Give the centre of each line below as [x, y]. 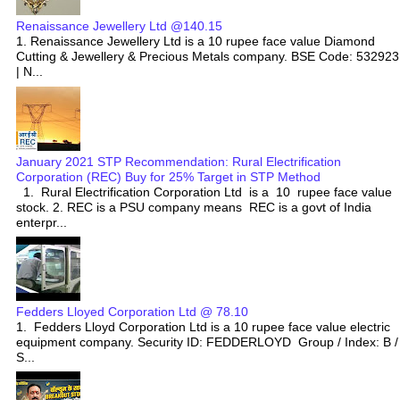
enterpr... [42, 222]
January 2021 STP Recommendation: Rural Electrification [179, 161]
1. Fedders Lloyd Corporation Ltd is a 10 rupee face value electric [203, 326]
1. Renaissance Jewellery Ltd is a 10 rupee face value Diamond [196, 42]
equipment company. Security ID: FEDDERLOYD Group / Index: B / [207, 342]
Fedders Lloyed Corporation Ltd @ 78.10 [132, 311]
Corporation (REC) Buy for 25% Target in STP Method [168, 176]
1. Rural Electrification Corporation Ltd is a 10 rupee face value [204, 192]
